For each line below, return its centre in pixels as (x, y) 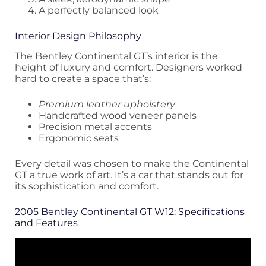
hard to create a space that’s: (83, 79)
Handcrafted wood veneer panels (118, 116)
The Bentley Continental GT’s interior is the (116, 56)
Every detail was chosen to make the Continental (132, 164)
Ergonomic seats (79, 138)
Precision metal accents (95, 127)
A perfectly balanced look (99, 11)
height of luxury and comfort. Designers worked (129, 68)
